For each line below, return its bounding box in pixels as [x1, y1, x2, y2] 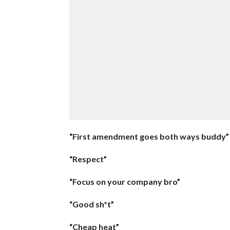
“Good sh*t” [69, 199, 114, 209]
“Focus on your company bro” [69, 176, 180, 186]
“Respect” [69, 154, 107, 164]
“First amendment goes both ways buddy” [69, 131, 229, 141]
